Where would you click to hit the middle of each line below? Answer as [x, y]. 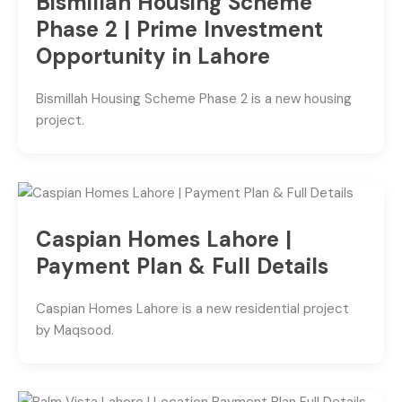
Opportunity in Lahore [153, 57]
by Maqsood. [75, 330]
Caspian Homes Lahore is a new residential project [192, 308]
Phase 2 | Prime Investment [179, 30]
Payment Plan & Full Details [182, 266]
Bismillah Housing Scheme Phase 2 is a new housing [194, 99]
